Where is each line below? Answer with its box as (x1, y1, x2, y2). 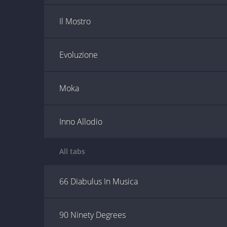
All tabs (59, 146, 85, 156)
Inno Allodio (59, 116, 102, 127)
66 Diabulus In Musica (59, 176, 138, 187)
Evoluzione (59, 49, 98, 60)
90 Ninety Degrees (59, 209, 126, 220)
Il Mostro (59, 16, 91, 27)
